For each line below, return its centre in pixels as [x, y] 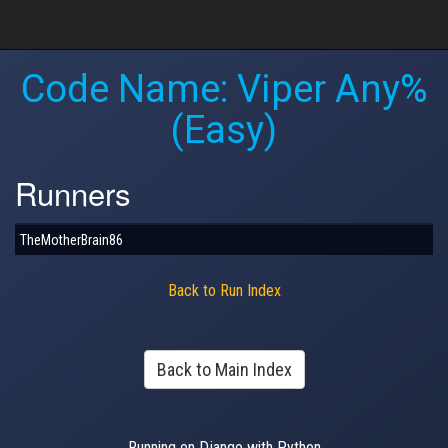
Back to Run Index [224, 290]
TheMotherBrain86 [71, 239]
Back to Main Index [224, 369]
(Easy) [224, 130]
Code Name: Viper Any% [224, 89]
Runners [73, 192]
